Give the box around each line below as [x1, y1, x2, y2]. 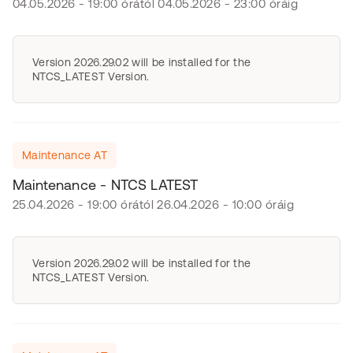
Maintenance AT [22, 149, 107, 162]
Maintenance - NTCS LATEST [13, 176, 199, 193]
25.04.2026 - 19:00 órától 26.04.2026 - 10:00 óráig [13, 198, 294, 211]
